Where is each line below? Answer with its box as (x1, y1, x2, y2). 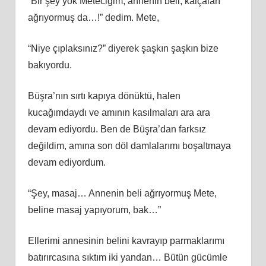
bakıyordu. (27, 59, 72, 70)
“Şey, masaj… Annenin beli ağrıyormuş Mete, (27, 188, 217, 198)
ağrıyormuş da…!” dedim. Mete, (27, 12, 159, 23)
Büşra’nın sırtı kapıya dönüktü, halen (27, 90, 180, 101)
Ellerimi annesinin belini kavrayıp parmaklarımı (27, 235, 224, 246)
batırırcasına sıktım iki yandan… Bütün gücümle (27, 252, 227, 262)
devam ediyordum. (27, 157, 106, 167)
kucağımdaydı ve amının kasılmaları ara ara (27, 107, 210, 118)
